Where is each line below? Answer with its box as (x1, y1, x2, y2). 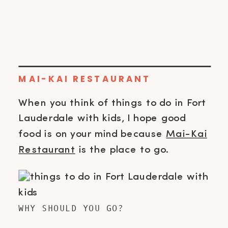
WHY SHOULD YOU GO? (18, 203, 124, 213)
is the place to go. (75, 144, 172, 155)
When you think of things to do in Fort (18, 97, 207, 108)
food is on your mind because (18, 128, 166, 139)
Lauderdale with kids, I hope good (18, 113, 186, 124)
